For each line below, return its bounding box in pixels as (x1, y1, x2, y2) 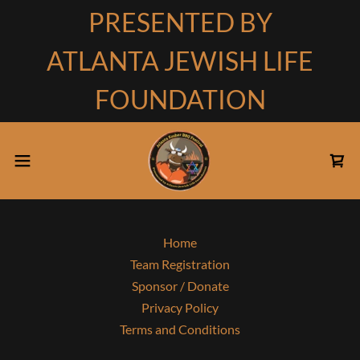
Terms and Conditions (120, 321, 240, 337)
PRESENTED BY (88, 6, 272, 38)
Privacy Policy (141, 300, 219, 315)
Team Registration (130, 256, 230, 272)
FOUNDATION (94, 84, 266, 115)
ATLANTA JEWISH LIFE (47, 45, 313, 76)
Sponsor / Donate (131, 278, 229, 293)
